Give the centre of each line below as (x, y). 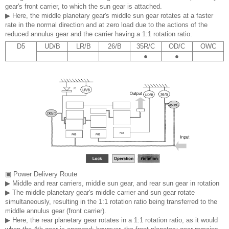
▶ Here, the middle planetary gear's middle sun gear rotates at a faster (109, 15)
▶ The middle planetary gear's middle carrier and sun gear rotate (100, 192)
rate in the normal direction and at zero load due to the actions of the (106, 25)
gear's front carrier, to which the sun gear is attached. (84, 6)
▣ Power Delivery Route (41, 174)
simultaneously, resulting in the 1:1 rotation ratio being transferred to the (111, 201)
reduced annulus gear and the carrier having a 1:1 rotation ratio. (99, 34)
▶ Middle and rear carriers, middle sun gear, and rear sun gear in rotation (112, 183)
